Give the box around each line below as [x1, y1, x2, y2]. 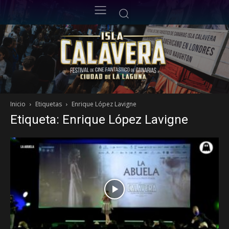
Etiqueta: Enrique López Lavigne [10, 112, 188, 127]
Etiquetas [35, 100, 62, 109]
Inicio [10, 100, 26, 109]
